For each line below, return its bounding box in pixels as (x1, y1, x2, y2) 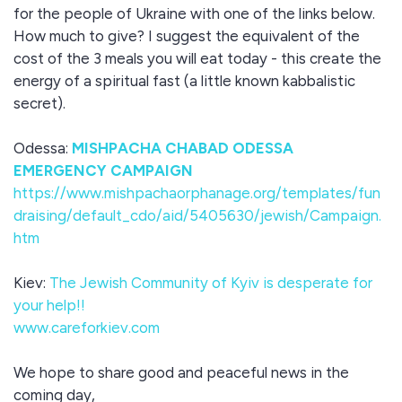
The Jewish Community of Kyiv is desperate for (46, 274, 372, 292)
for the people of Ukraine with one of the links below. (13, 4, 375, 22)
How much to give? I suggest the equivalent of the (13, 27, 360, 45)
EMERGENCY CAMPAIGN (13, 162, 193, 179)
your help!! (13, 296, 85, 314)
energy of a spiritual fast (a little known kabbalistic (13, 72, 355, 90)
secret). (13, 94, 66, 112)
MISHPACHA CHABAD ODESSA (72, 139, 293, 157)
